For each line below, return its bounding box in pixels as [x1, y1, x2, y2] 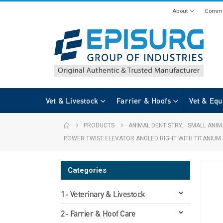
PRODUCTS [84, 121, 114, 129]
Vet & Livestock [46, 96, 98, 105]
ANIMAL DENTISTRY [128, 121, 182, 129]
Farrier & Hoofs [116, 96, 171, 105]
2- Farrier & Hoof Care [61, 208, 136, 218]
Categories [68, 165, 107, 175]
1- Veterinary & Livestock [61, 189, 145, 199]
